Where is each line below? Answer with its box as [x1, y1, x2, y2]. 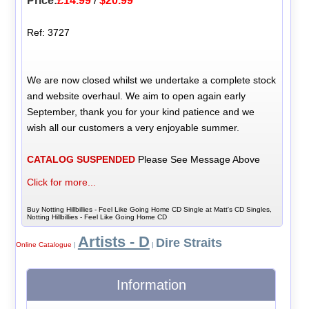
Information [116, 277, 186, 293]
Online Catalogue [15, 241, 72, 249]
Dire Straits [155, 236, 222, 250]
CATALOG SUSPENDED [27, 153, 136, 165]
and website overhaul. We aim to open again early [27, 90, 246, 101]
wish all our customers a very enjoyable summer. [27, 121, 240, 133]
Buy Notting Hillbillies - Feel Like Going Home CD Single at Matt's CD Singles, [27, 205, 272, 213]
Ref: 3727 [27, 26, 70, 38]
